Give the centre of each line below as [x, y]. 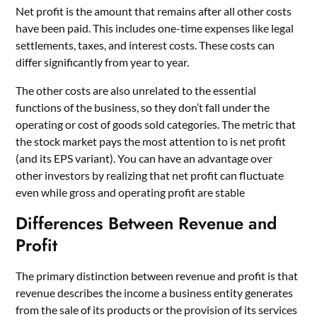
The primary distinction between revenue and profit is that [157, 275]
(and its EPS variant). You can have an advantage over [144, 158]
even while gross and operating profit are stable [131, 192]
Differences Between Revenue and [146, 223]
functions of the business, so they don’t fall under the [143, 107]
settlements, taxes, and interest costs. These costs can [145, 45]
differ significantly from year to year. [104, 62]
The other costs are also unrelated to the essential [136, 90]
